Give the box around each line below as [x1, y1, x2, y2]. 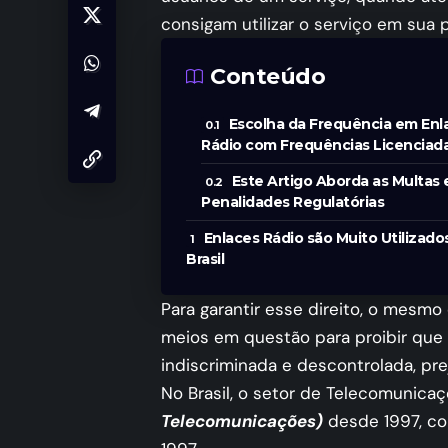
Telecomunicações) [161, 410, 323, 433]
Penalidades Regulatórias [201, 193, 384, 212]
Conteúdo [210, 63, 325, 91]
